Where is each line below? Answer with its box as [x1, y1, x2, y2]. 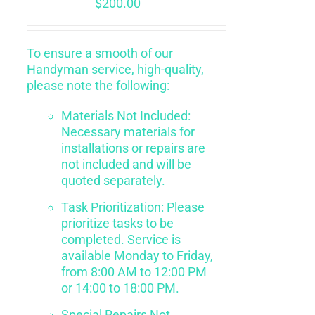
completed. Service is [60, 231, 181, 247]
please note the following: [26, 77, 169, 93]
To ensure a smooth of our [26, 45, 173, 60]
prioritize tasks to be [60, 215, 174, 231]
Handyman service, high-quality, [26, 61, 204, 77]
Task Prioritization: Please [60, 199, 205, 214]
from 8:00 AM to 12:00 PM [60, 264, 207, 279]
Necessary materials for [60, 124, 195, 139]
